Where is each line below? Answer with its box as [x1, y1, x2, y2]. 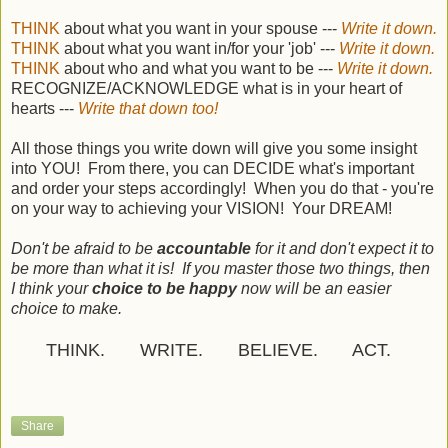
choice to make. [11, 299, 122, 317]
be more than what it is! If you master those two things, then [11, 259, 430, 277]
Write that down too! [78, 99, 218, 117]
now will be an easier [241, 279, 391, 297]
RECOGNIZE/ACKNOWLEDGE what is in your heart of [11, 79, 402, 97]
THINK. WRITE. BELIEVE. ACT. [11, 339, 391, 360]
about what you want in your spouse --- [64, 19, 341, 37]
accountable [157, 239, 255, 257]
